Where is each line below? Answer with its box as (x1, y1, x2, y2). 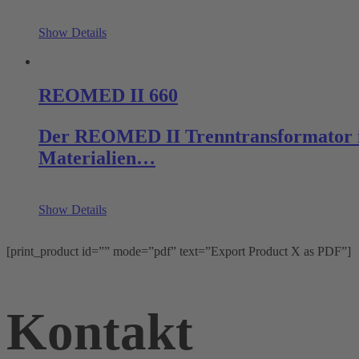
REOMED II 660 (38, 84, 178, 106)
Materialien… (38, 147, 155, 168)
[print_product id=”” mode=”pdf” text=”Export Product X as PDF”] (6, 244, 351, 258)
